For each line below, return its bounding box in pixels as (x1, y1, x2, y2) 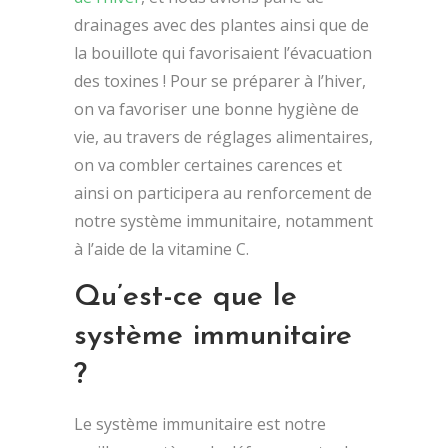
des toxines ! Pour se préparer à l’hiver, (74, 69, 366, 92)
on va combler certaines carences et (74, 153, 342, 176)
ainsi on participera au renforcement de (74, 181, 372, 204)
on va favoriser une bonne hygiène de (74, 97, 359, 120)
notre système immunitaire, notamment (74, 209, 373, 232)
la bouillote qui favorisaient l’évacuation (74, 41, 372, 64)
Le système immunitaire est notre (74, 412, 326, 435)
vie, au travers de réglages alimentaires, (74, 125, 373, 148)
